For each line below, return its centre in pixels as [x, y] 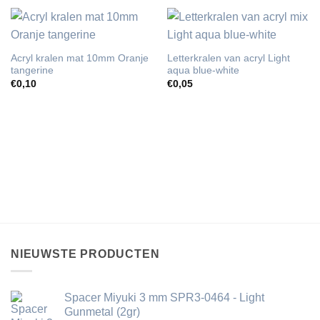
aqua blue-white [203, 71]
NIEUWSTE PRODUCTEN [85, 254]
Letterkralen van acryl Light [228, 59]
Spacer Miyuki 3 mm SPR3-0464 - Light [164, 298]
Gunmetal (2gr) [102, 312]
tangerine [32, 71]
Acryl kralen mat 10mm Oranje [79, 59]
